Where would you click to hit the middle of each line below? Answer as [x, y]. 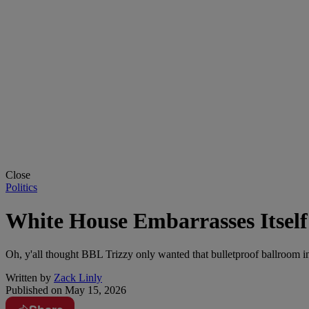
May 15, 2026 [94, 290]
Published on [34, 290]
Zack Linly [78, 278]
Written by [28, 278]
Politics [21, 187]
